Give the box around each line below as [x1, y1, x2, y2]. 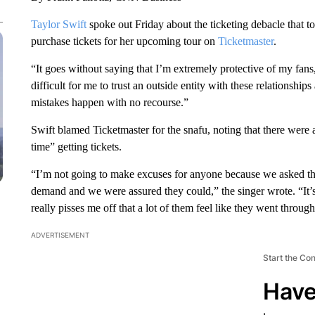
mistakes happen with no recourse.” [30, 96, 188, 108]
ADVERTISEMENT [30, 231, 89, 239]
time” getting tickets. [30, 141, 122, 153]
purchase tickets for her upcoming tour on [30, 35, 218, 47]
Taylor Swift [30, 18, 86, 30]
